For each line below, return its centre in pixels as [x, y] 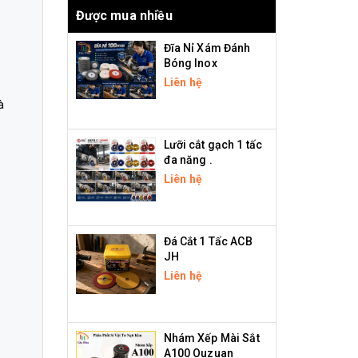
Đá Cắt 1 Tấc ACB [208, 241]
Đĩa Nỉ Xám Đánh [207, 48]
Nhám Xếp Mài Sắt [211, 338]
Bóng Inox [190, 63]
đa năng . [188, 159]
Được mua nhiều [124, 15]
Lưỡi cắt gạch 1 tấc [213, 144]
